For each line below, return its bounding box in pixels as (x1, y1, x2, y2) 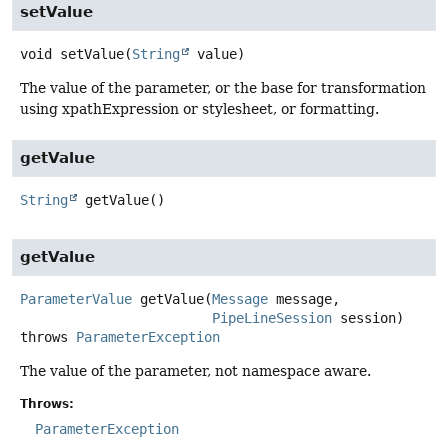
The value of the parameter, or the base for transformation (20, 79, 426, 96)
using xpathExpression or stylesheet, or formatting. (20, 100, 379, 117)
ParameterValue (20, 290, 132, 307)
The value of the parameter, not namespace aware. (20, 362, 371, 379)
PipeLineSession (212, 309, 332, 326)
